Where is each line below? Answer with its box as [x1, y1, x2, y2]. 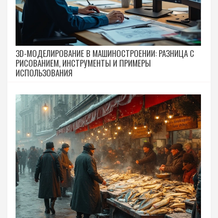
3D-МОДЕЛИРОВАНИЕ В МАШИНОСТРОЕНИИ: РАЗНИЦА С [16, 47, 194, 59]
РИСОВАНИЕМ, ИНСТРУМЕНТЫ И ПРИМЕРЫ [16, 56, 151, 69]
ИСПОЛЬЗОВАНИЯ [16, 66, 73, 79]
